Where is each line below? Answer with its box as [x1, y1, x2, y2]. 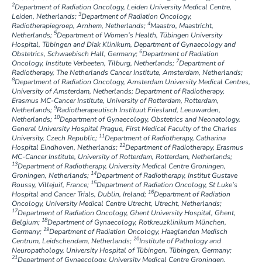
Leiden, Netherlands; [11, 11, 78, 21]
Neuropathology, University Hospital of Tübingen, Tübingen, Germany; [11, 245, 232, 255]
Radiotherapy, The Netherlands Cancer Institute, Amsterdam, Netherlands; [11, 67, 243, 77]
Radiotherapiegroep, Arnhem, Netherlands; [11, 20, 147, 30]
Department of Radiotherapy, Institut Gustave [96, 170, 237, 180]
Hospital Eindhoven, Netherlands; [11, 142, 119, 152]
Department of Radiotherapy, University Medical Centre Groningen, [17, 161, 226, 171]
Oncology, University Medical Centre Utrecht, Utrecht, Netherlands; [11, 198, 222, 208]
